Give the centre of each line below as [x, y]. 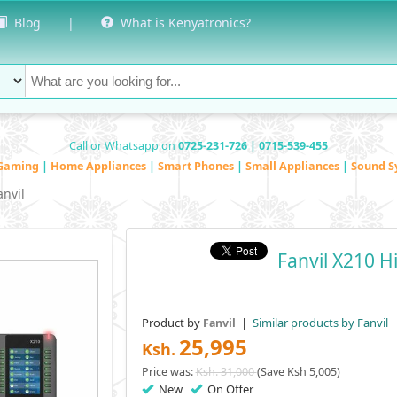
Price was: [168, 371]
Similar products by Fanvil [319, 322]
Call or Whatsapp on [124, 145]
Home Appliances [100, 166]
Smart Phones [197, 166]
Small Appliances [294, 166]
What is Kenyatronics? [182, 23]
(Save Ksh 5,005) [298, 371]
